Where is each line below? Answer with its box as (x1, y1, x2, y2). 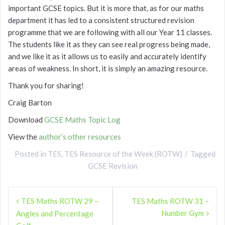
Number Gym (161, 208, 204, 218)
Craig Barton (8, 98, 52, 107)
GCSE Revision (87, 161, 138, 171)
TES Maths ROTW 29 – (21, 196, 98, 206)
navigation (8, 200, 61, 223)
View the (8, 132, 39, 142)
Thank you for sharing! (8, 81, 84, 90)
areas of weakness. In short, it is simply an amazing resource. (8, 64, 207, 73)
